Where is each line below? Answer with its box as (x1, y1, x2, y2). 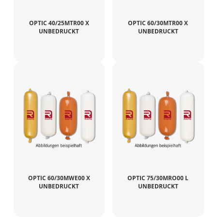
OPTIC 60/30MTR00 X (128, 18, 188, 27)
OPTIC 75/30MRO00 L (127, 173, 189, 182)
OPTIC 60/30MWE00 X (28, 173, 90, 182)
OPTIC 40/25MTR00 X (29, 18, 89, 27)
